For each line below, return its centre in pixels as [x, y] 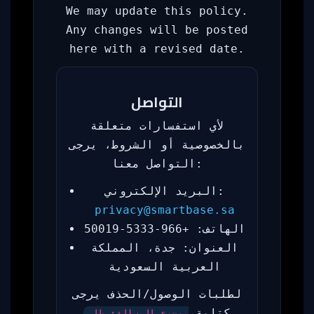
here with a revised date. [157, 49]
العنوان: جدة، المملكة [165, 248]
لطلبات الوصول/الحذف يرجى [157, 294]
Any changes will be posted [157, 30]
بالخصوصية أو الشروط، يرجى [157, 145]
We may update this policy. [157, 11]
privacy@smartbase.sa [165, 210]
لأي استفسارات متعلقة [157, 126]
